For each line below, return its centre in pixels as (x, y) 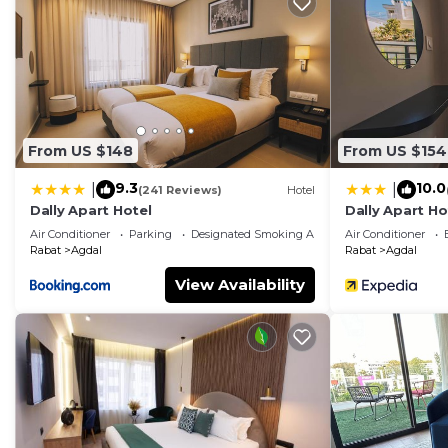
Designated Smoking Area (260, 234)
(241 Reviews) (180, 189)
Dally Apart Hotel (91, 210)
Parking (150, 234)
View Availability (240, 285)
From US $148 (80, 150)
